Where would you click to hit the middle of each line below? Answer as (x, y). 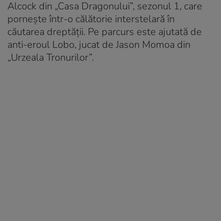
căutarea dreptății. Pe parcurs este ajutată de (105, 32)
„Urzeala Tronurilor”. (51, 57)
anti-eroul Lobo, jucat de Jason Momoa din (99, 44)
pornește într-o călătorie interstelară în (91, 19)
